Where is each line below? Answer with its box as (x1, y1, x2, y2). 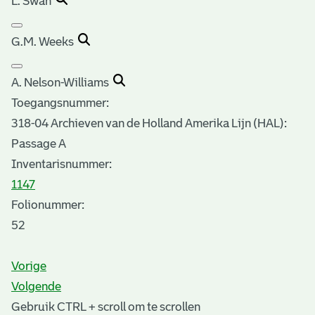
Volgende (11, 279, 61, 293)
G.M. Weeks (11, 34, 78, 49)
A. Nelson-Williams (11, 75, 113, 89)
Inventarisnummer (11, 157, 109, 171)
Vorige (11, 259, 46, 273)
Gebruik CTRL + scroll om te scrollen (11, 300, 200, 314)
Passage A (11, 136, 66, 150)
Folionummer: (11, 198, 84, 212)
